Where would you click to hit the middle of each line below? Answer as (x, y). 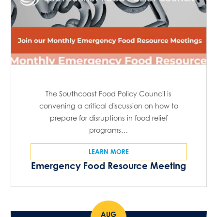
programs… (108, 130)
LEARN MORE (108, 151)
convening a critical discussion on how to (108, 106)
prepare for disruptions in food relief (108, 118)
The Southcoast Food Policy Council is (108, 93)
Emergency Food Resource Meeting (108, 165)
